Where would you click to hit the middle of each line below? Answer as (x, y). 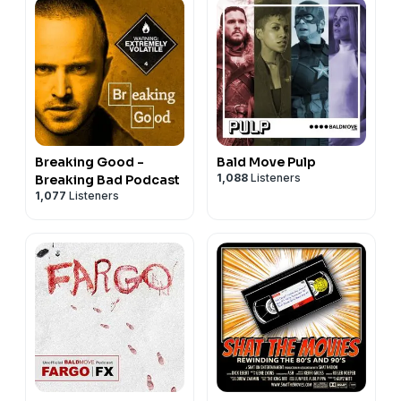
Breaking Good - (90, 162)
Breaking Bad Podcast (107, 179)
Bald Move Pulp (266, 162)
